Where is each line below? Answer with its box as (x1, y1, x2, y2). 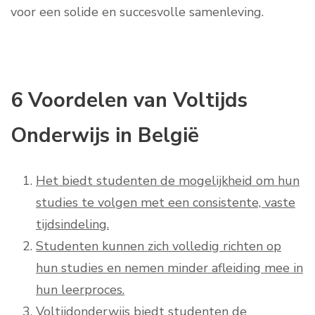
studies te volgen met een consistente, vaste (36, 194, 295, 212)
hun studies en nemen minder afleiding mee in (36, 259, 303, 277)
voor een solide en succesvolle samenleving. (11, 4, 264, 20)
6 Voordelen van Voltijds (11, 86, 247, 114)
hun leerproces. (36, 281, 124, 299)
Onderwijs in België (11, 122, 199, 149)
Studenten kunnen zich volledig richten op (36, 238, 281, 255)
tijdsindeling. (36, 216, 109, 233)
